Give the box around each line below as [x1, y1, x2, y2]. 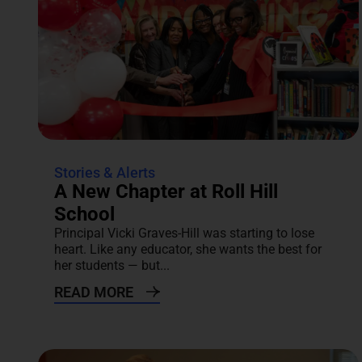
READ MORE [54, 284, 133, 301]
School [54, 203, 115, 226]
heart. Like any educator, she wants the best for [54, 242, 322, 258]
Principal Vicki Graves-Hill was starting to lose [54, 225, 314, 242]
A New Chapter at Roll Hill [54, 180, 278, 204]
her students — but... [54, 258, 170, 274]
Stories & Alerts [54, 164, 155, 182]
